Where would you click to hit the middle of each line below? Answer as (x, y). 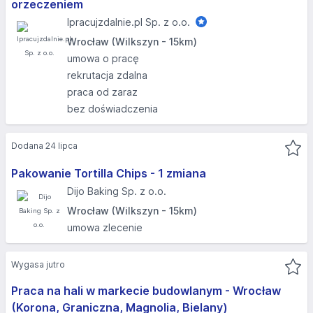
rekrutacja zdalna (107, 75)
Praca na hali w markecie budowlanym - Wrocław (146, 291)
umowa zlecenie (105, 227)
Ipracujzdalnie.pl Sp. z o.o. (129, 22)
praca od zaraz (102, 92)
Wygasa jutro (38, 264)
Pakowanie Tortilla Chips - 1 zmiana (109, 173)
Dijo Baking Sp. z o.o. (117, 191)
